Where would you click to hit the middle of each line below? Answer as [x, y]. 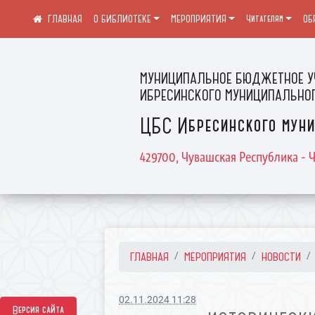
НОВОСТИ [282, 257]
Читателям [264, 19]
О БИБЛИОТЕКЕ [122, 19]
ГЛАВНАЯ [150, 257]
